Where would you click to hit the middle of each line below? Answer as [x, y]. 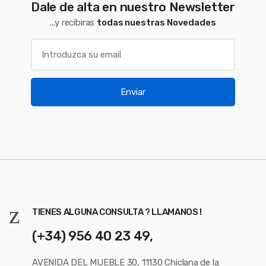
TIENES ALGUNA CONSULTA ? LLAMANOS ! [117, 212]
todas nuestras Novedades [156, 22]
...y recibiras [74, 22]
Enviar [133, 92]
